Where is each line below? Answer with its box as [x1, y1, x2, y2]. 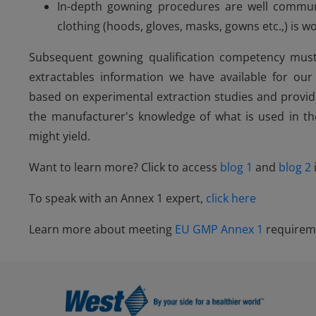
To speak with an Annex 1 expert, [29, 190, 207, 206]
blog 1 [220, 159, 253, 175]
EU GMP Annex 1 [175, 221, 264, 237]
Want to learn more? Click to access [29, 159, 221, 175]
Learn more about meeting [29, 221, 176, 237]
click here [206, 190, 257, 206]
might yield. [29, 128, 91, 144]
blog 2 [279, 159, 312, 175]
